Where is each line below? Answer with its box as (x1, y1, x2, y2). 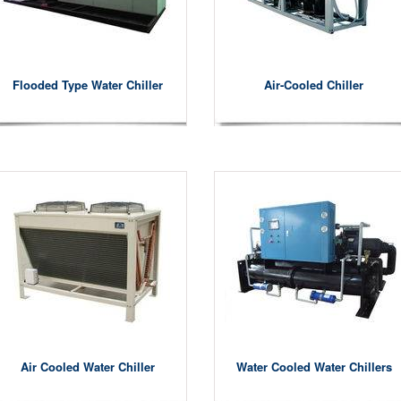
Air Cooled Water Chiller (20, 358, 155, 375)
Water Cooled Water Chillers (235, 358, 392, 375)
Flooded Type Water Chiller (12, 76, 163, 93)
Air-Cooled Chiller (264, 76, 363, 93)
